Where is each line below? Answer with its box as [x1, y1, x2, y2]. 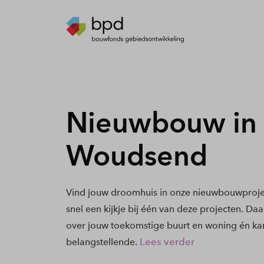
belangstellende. [65, 236, 137, 247]
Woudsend [65, 138, 207, 173]
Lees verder [139, 236, 194, 247]
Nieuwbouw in [65, 105, 257, 140]
